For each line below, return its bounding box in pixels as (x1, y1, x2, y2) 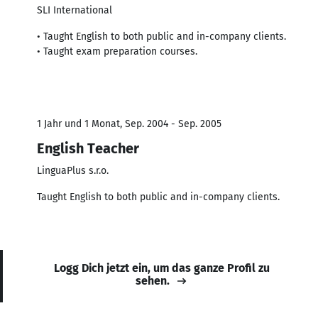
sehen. (136, 273, 170, 287)
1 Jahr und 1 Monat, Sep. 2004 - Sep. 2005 (37, 117, 221, 130)
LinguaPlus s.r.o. (37, 164, 109, 177)
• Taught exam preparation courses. (37, 45, 197, 57)
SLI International (37, 4, 112, 16)
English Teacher (37, 139, 139, 157)
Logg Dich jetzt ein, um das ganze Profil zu (54, 261, 270, 275)
